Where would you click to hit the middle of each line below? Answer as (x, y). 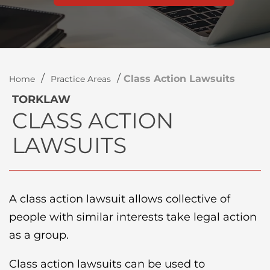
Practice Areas (81, 79)
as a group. (39, 235)
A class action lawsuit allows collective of (120, 199)
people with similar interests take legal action (133, 217)
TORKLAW (41, 99)
